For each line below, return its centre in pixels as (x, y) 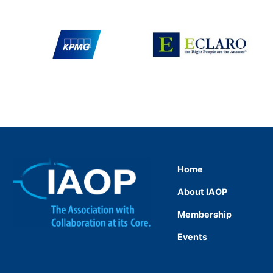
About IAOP (202, 191)
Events (192, 236)
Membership (204, 214)
